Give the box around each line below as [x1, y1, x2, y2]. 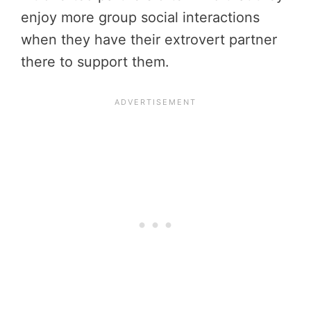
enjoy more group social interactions [21, 9, 260, 26]
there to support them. [21, 53, 169, 71]
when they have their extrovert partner [21, 31, 277, 49]
